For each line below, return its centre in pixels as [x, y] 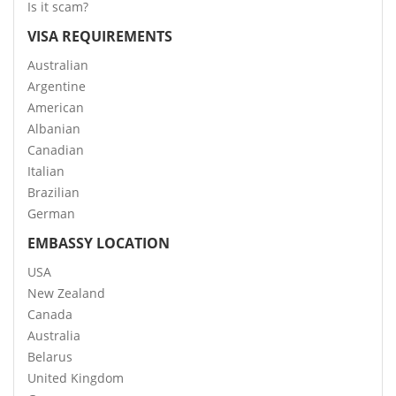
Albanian [54, 129]
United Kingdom [76, 378]
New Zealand [66, 293]
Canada [50, 315]
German [51, 214]
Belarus [50, 357]
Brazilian [53, 193]
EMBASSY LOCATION [99, 244]
